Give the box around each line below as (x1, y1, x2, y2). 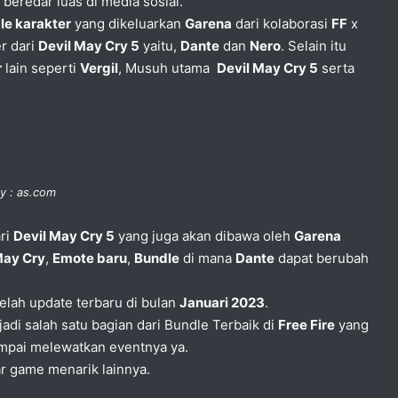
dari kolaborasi (232, 14, 331, 32)
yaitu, (139, 36, 180, 54)
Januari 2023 (179, 293, 265, 311)
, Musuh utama (118, 59, 217, 76)
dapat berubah (275, 249, 369, 267)
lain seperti (2, 59, 80, 76)
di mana (179, 249, 235, 267)
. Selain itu (281, 36, 346, 54)
